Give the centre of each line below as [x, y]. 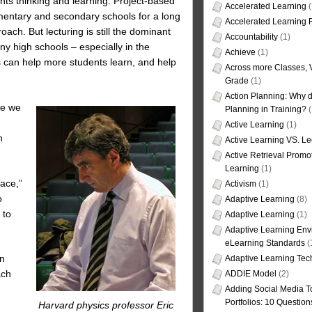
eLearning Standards [265, 243]
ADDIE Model [251, 274]
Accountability [251, 37]
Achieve [240, 53]
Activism [241, 184]
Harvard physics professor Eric [106, 305]
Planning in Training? [266, 110]
